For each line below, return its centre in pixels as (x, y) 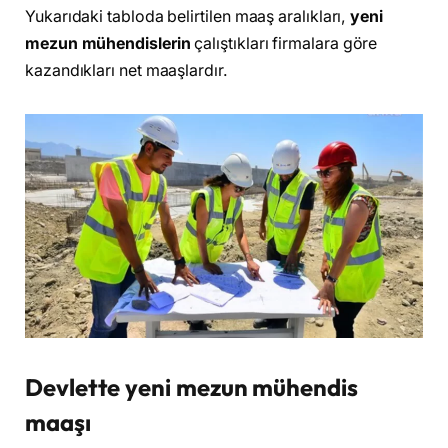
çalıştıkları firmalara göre (284, 44)
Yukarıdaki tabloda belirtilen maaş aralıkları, (188, 17)
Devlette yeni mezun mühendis (191, 387)
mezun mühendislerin (108, 44)
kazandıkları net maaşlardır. (126, 71)
